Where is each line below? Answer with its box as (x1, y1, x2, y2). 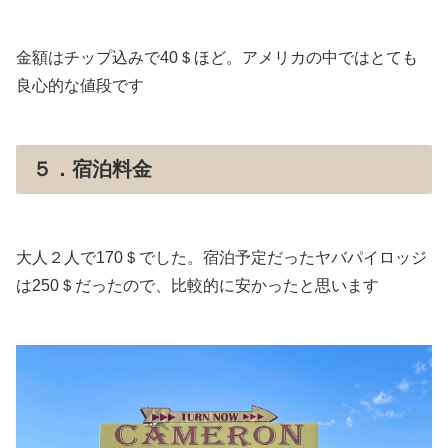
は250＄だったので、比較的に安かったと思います (16, 277, 379, 295)
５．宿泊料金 (32, 157, 152, 180)
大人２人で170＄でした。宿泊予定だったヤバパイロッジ (16, 249, 427, 267)
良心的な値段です (16, 77, 144, 95)
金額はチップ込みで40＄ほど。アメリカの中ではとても (16, 49, 418, 67)
